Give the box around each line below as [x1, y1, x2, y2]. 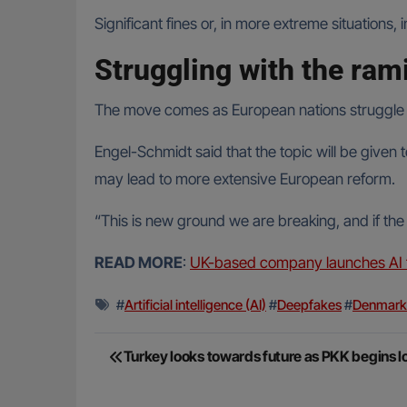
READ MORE [94, 253, 183, 273]
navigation [94, 370, 231, 405]
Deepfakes [277, 296, 342, 314]
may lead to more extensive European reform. [94, 170, 395, 189]
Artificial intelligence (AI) [124, 296, 266, 314]
